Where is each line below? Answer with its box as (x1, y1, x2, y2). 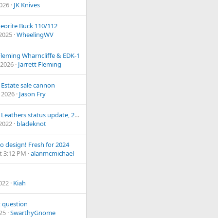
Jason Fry (19, 90, 46, 99)
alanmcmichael (31, 149, 74, 158)
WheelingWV (17, 30, 54, 39)
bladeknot (17, 119, 46, 128)
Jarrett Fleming (18, 60, 61, 69)
